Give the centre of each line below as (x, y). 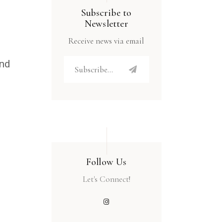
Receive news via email (107, 41)
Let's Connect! (106, 179)
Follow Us (106, 162)
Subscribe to (107, 13)
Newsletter (106, 24)
